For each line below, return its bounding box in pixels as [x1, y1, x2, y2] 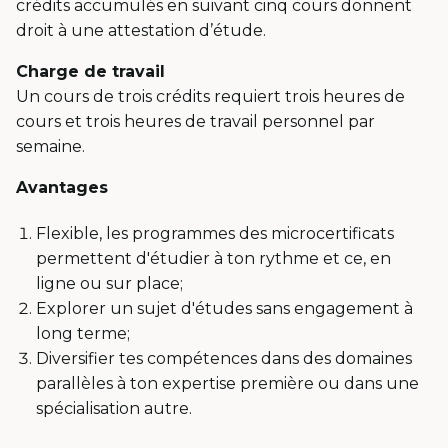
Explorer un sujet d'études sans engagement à [36, 298, 413, 318]
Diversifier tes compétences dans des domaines [36, 348, 412, 368]
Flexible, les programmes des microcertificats [36, 223, 394, 243]
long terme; [36, 323, 130, 343]
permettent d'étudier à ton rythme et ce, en [36, 248, 391, 268]
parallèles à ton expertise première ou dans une [36, 373, 419, 393]
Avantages [16, 177, 108, 197]
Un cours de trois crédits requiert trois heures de [16, 86, 405, 106]
